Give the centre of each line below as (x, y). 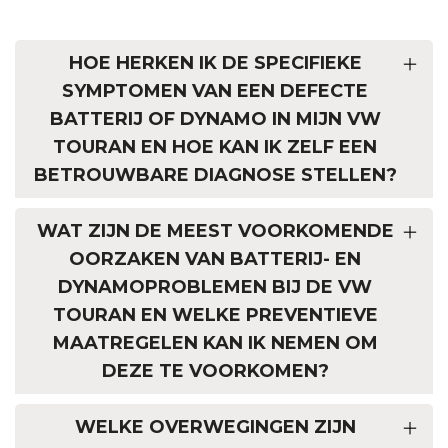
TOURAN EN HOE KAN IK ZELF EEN (215, 147)
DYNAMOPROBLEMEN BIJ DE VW (215, 287)
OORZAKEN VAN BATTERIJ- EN (215, 259)
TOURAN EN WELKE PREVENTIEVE (215, 315)
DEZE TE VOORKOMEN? (215, 371)
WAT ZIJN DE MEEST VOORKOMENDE (215, 231)
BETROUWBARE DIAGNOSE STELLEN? (215, 175)
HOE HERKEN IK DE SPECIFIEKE (215, 63)
